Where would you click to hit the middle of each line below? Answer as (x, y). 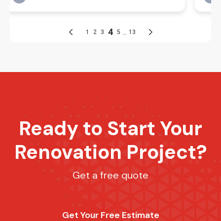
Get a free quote (110, 175)
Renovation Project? (110, 152)
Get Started (115, 109)
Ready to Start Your (110, 129)
